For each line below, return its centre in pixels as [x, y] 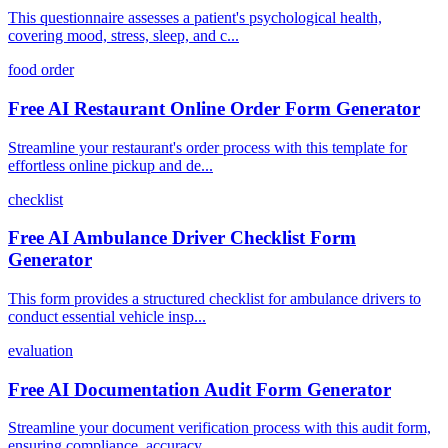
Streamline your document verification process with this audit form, [219, 428]
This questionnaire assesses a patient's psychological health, [195, 18]
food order [41, 70]
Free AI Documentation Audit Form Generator [199, 389]
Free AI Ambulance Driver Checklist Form [182, 238]
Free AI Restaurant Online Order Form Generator [214, 108]
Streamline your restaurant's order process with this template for [207, 147]
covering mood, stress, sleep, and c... [123, 36]
